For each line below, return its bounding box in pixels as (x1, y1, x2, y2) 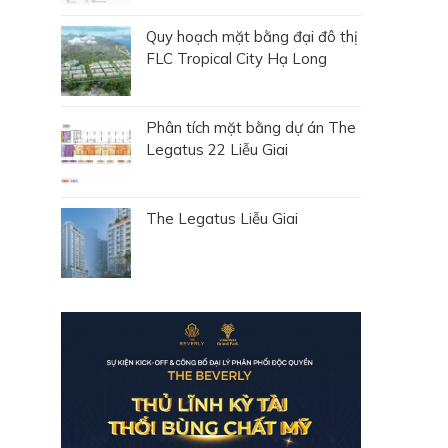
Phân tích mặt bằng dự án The (146, 118, 356, 138)
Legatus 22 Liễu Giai (146, 140, 288, 160)
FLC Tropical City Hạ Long (146, 49, 327, 69)
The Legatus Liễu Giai (146, 209, 298, 229)
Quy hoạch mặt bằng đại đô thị (146, 27, 358, 47)
